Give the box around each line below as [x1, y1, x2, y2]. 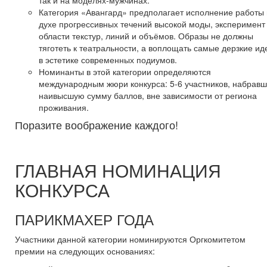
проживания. [39, 101, 89, 113]
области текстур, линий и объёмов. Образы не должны [39, 29, 253, 42]
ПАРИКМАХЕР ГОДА [15, 208, 154, 229]
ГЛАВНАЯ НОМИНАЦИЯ [15, 157, 221, 183]
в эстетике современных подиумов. [39, 53, 177, 66]
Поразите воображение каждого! [15, 116, 178, 132]
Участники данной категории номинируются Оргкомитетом [15, 232, 246, 245]
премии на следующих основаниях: [15, 244, 155, 257]
